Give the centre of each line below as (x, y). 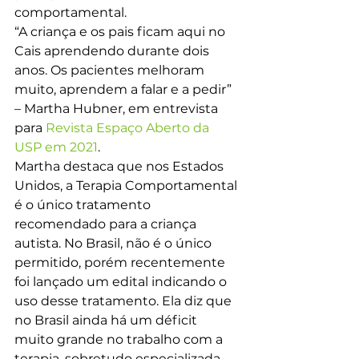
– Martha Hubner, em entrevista (118, 109)
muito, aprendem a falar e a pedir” (125, 89)
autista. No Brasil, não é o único (115, 243)
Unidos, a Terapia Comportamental (127, 186)
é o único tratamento (84, 205)
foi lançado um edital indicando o (122, 282)
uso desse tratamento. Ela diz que (125, 301)
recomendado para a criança (107, 224)
